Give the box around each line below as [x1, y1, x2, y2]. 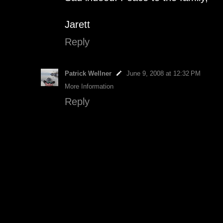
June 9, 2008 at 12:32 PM [126, 69, 201, 77]
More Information [65, 82, 113, 90]
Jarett [65, 18, 90, 30]
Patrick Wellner [65, 69, 111, 77]
